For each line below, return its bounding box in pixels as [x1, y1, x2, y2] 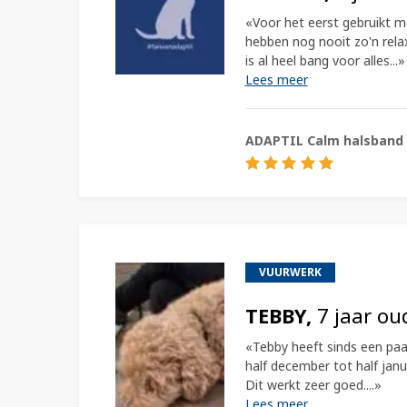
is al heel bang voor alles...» [244, 51, 405, 69]
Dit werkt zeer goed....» [244, 375, 382, 393]
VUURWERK [258, 263, 322, 280]
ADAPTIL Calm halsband [244, 131, 403, 149]
